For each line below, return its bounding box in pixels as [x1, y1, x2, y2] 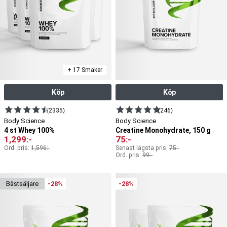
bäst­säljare [10, 180, 39, 188]
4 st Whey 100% [4, 126, 55, 135]
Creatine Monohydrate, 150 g [116, 126, 211, 135]
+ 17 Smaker [67, 66, 102, 74]
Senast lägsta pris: [116, 144, 169, 152]
